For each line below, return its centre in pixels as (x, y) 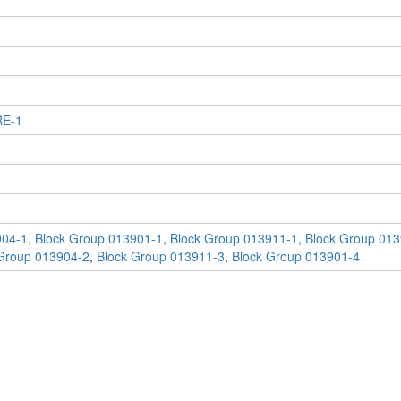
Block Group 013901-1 (98, 239)
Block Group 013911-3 (160, 256)
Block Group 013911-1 (234, 239)
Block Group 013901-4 (295, 256)
